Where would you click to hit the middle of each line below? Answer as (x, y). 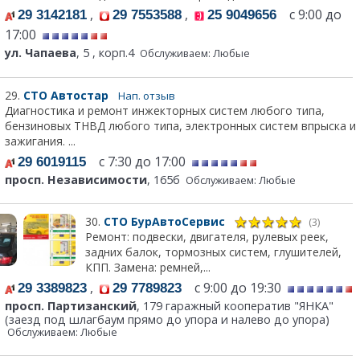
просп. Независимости (76, 180)
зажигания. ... (40, 141)
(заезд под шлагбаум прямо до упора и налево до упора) (167, 320)
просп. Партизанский (71, 306)
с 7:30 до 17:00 (137, 162)
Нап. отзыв (147, 96)
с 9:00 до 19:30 (233, 288)
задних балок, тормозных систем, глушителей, (213, 252)
